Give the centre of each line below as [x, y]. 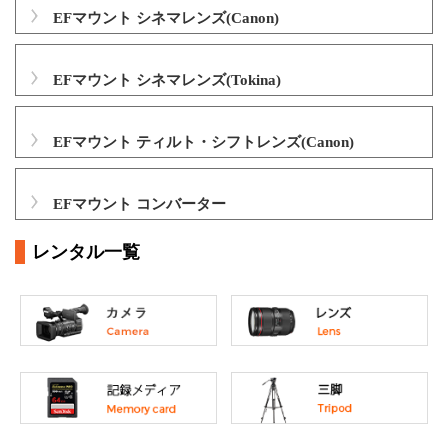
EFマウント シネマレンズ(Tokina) [167, 80]
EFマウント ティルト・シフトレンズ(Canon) [203, 142]
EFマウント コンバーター [139, 204]
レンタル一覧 [86, 252]
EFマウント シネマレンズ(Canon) [166, 18]
